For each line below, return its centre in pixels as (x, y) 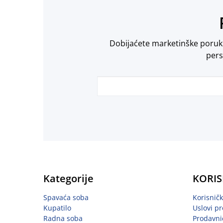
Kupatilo (57, 208)
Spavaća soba (66, 197)
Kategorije (68, 178)
